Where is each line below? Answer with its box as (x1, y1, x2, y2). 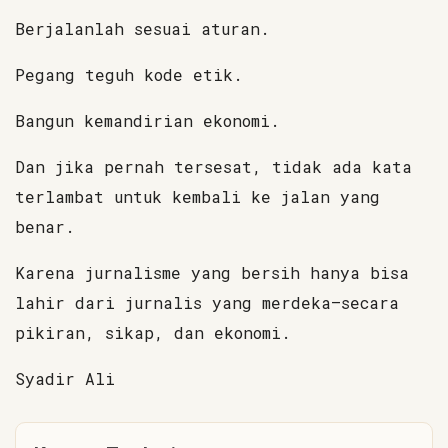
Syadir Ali (15, 368, 115, 389)
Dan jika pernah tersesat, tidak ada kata (15, 156, 412, 177)
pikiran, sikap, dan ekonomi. (15, 322, 291, 343)
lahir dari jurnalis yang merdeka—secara (15, 292, 399, 313)
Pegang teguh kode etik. (15, 64, 243, 85)
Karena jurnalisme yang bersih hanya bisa (15, 262, 409, 283)
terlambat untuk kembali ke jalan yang (15, 186, 380, 207)
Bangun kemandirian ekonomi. (15, 110, 280, 131)
